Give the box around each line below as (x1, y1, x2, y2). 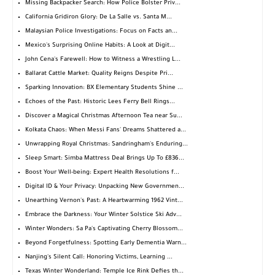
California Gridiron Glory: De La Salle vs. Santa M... (25, 14, 172, 21)
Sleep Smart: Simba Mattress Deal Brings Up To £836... (25, 155, 184, 163)
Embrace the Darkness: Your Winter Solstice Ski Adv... (25, 212, 182, 219)
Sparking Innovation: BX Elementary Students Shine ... (25, 85, 183, 92)
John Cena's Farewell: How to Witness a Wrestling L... (25, 56, 180, 64)
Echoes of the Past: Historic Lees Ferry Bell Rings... (25, 99, 175, 106)
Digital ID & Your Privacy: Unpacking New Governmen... (25, 184, 184, 191)
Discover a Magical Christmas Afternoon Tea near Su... (25, 113, 182, 120)
